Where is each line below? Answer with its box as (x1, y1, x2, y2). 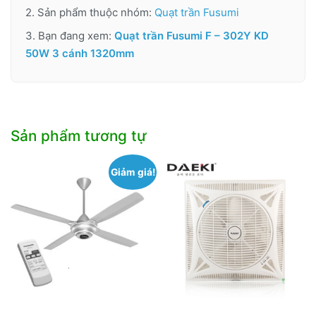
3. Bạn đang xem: (25, 28, 114, 42)
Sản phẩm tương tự (11, 126, 147, 145)
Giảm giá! (110, 166, 155, 178)
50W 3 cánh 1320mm (25, 46, 134, 60)
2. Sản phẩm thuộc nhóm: (25, 5, 154, 19)
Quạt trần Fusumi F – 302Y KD (114, 28, 269, 42)
